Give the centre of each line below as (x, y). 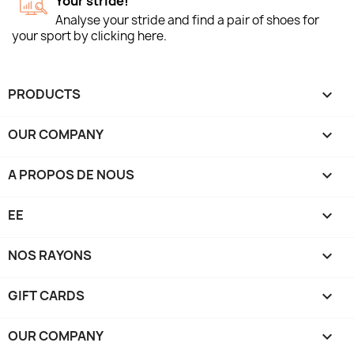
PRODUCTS (44, 94)
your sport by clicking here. (89, 36)
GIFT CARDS (46, 295)
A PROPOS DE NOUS (71, 174)
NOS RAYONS (50, 255)
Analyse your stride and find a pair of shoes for (187, 20)
